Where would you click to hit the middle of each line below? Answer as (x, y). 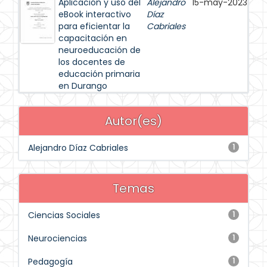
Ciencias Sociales (64, 215)
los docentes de (92, 62)
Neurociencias (58, 238)
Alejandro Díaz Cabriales (78, 148)
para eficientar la (94, 26)
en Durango (83, 86)
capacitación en (93, 38)
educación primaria (99, 74)
